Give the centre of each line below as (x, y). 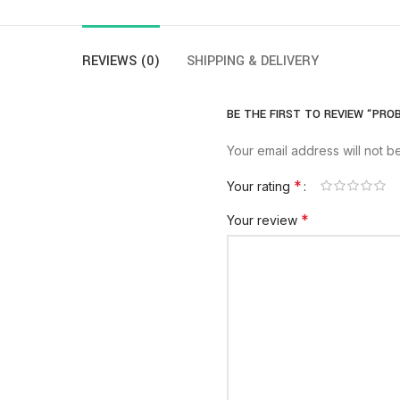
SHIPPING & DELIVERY (252, 62)
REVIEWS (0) (121, 62)
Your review (264, 221)
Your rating (260, 187)
